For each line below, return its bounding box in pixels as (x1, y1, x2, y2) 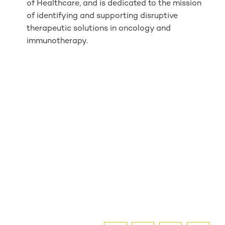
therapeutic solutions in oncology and (27, 24, 171, 33)
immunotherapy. (27, 37, 88, 46)
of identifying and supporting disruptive (27, 12, 178, 21)
